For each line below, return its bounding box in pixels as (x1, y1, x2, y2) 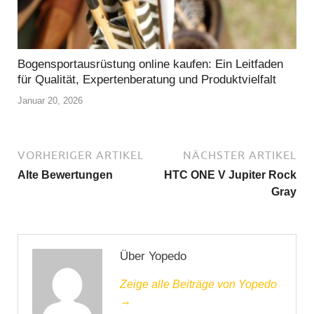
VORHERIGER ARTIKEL (18, 148, 144, 161)
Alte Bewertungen (18, 168, 113, 181)
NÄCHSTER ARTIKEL (183, 148, 296, 161)
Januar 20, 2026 (18, 95, 83, 106)
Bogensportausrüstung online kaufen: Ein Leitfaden (18, 57, 283, 71)
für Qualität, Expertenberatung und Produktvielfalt (18, 73, 276, 87)
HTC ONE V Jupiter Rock (164, 168, 296, 181)
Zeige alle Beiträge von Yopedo (120, 278, 277, 290)
